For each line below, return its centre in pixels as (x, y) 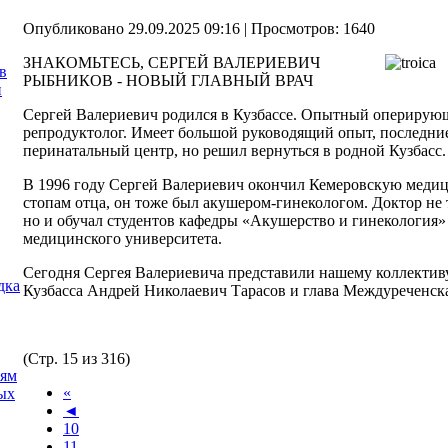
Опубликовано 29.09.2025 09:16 (131, 28)
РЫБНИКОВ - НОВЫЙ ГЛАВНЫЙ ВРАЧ (168, 80)
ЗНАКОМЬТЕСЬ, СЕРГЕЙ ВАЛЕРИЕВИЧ (171, 62)
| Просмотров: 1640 (307, 28)
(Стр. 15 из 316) (76, 358)
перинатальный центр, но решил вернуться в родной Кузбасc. (234, 150)
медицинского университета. (122, 238)
